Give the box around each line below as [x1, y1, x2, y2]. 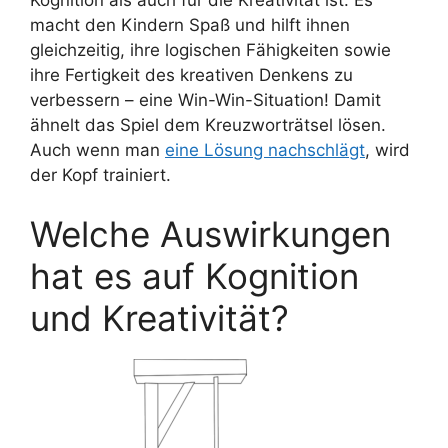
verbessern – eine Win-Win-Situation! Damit [30, 89, 381, 110]
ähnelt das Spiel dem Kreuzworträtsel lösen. [30, 114, 386, 135]
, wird [365, 139, 410, 160]
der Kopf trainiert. [30, 164, 171, 185]
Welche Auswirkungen [30, 213, 391, 256]
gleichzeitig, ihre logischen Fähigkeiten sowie [30, 39, 391, 60]
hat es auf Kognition [30, 255, 359, 298]
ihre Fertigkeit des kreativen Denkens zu [30, 64, 353, 85]
